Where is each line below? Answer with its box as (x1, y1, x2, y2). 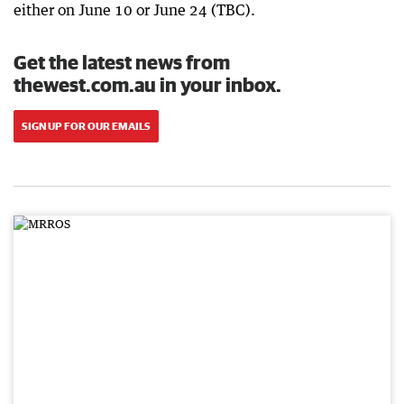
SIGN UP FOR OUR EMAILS (22, 119, 151, 132)
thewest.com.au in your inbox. (14, 72, 281, 96)
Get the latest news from (14, 50, 230, 73)
